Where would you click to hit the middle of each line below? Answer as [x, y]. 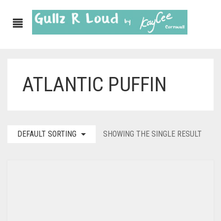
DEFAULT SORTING [47, 134]
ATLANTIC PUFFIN [94, 84]
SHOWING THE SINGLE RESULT [152, 134]
